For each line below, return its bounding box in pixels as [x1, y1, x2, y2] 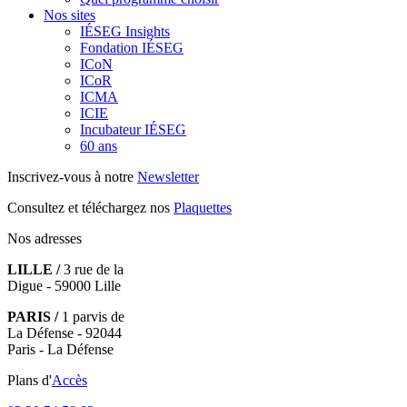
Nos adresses [7, 230, 82, 246]
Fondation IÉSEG [80, 39, 184, 55]
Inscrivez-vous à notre [7, 168, 137, 184]
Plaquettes [174, 199, 232, 215]
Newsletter [137, 168, 199, 184]
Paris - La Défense [7, 341, 114, 357]
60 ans [80, 137, 117, 154]
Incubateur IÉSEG [80, 121, 186, 137]
